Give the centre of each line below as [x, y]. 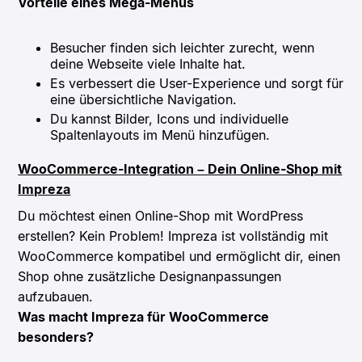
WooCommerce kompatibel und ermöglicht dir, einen [179, 256]
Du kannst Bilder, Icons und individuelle [170, 118]
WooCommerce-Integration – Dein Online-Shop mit [180, 168]
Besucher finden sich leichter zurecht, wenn [183, 47]
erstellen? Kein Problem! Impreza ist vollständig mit [173, 236]
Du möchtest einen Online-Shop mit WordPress [161, 215]
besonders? [56, 337]
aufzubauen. [56, 296]
